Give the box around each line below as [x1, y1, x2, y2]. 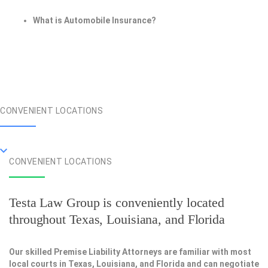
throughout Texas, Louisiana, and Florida [9, 212, 225, 227]
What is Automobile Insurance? [33, 16, 156, 26]
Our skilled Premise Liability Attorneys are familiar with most [9, 247, 251, 257]
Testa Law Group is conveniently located [9, 195, 225, 211]
